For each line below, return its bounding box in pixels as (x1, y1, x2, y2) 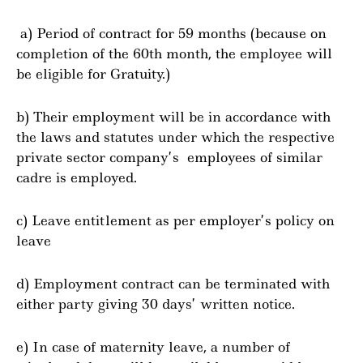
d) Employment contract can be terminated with (16, 275, 330, 293)
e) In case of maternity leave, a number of (16, 338, 290, 356)
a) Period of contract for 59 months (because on (16, 24, 327, 42)
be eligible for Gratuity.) (16, 65, 170, 83)
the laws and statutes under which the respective (16, 128, 335, 146)
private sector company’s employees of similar (16, 148, 322, 166)
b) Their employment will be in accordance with (16, 108, 331, 126)
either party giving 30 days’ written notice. (16, 295, 295, 313)
